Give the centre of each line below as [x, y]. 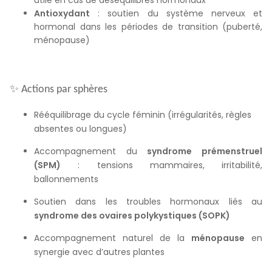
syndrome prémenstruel [205, 151]
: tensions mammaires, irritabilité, [161, 165]
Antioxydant [62, 14]
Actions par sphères [63, 89]
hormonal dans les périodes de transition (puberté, [148, 27]
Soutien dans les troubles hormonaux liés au [148, 202]
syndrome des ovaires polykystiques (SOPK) [132, 216]
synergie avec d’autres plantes [99, 252]
